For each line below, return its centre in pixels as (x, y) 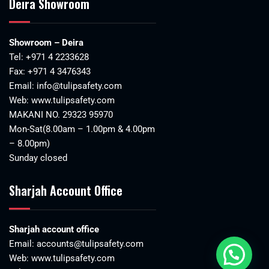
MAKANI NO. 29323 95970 (61, 114)
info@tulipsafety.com (79, 86)
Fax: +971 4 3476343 (50, 71)
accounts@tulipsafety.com (89, 243)
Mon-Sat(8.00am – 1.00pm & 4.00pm (82, 129)
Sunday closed (38, 158)
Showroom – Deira (46, 42)
